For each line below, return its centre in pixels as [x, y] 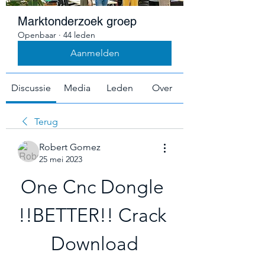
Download [95, 244]
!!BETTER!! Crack [92, 215]
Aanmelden [95, 53]
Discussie [31, 88]
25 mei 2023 [61, 159]
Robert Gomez [70, 147]
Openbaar [37, 35]
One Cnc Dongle [92, 187]
